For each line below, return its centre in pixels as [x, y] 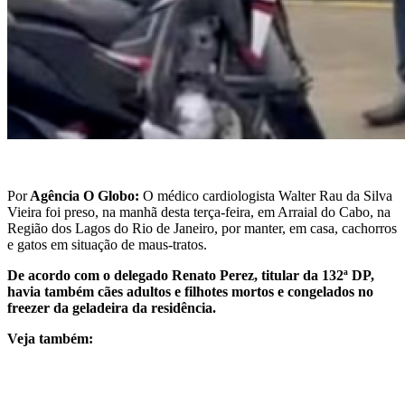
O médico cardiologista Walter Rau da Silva [268, 195]
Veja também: [50, 338]
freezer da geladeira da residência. [112, 307]
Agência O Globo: [85, 195]
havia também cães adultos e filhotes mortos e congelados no [190, 291]
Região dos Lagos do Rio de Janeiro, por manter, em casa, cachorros [202, 228]
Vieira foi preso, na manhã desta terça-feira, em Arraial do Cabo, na [199, 212]
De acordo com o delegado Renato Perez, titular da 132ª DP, [191, 275]
